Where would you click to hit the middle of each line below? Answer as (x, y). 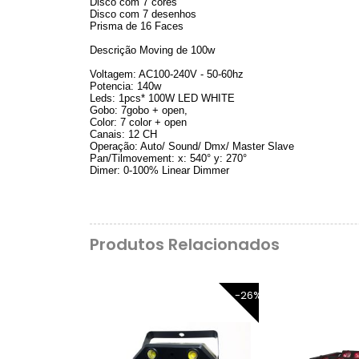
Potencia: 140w (125, 86)
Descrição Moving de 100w (152, 50)
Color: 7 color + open (138, 122)
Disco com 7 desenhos (143, 14)
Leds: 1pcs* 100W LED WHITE (162, 98)
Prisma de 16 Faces (137, 26)
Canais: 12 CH (123, 134)
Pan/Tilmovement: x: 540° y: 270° (168, 158)
